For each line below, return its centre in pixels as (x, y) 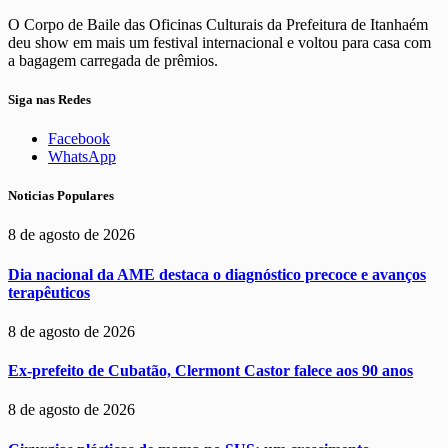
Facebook (79, 139)
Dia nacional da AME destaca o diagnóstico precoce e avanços (217, 274)
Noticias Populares (61, 196)
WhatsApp (82, 157)
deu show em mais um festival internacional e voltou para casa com (219, 42)
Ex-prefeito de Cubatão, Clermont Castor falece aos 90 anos (210, 371)
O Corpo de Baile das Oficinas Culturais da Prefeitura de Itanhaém (218, 24)
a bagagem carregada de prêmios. (113, 60)
